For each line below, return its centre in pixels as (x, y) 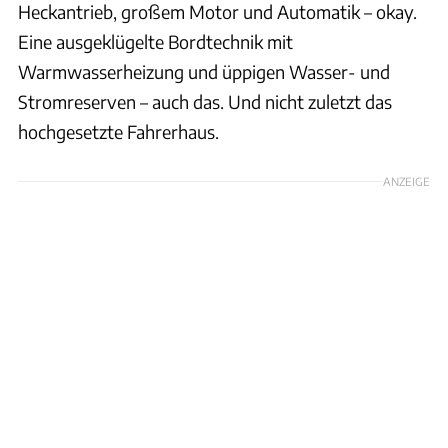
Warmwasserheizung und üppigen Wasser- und (204, 72)
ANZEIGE (406, 181)
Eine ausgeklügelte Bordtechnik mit (155, 42)
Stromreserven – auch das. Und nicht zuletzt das (205, 102)
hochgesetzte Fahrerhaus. (118, 132)
